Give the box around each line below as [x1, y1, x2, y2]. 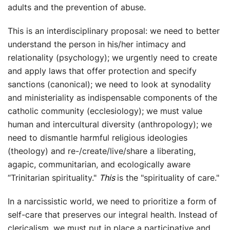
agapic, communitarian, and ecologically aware [8, 159, 190, 169]
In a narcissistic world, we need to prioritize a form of [8, 196, 217, 206]
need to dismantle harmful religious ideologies [8, 132, 187, 143]
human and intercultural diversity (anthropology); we [8, 119, 212, 129]
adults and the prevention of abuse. [8, 2, 146, 12]
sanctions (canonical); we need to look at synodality [8, 79, 211, 89]
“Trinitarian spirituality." [8, 172, 99, 183]
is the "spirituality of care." [117, 172, 219, 183]
